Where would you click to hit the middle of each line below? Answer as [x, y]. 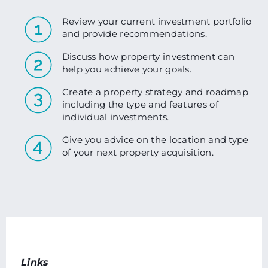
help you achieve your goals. [127, 69]
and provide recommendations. [135, 34]
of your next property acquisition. [138, 153]
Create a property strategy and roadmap [155, 92]
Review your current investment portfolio [157, 21]
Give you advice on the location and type [155, 140]
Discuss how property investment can [148, 57]
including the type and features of [140, 105]
